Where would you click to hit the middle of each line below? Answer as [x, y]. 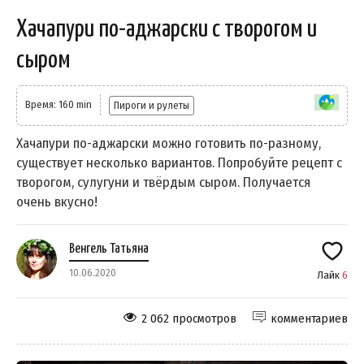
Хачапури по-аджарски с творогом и [167, 29]
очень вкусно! [57, 201]
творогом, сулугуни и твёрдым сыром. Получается [163, 182]
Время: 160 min [58, 104]
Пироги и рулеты [152, 105]
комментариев [309, 318]
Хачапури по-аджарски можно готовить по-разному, [169, 143]
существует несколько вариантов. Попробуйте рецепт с [179, 162]
